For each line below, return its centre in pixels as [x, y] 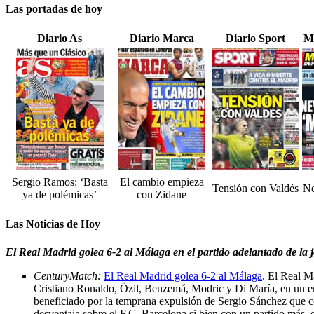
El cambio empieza [162, 182]
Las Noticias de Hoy [53, 224]
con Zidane [162, 195]
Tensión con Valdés [255, 189]
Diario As [60, 39]
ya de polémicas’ [60, 195]
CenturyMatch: [69, 275]
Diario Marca [162, 39]
